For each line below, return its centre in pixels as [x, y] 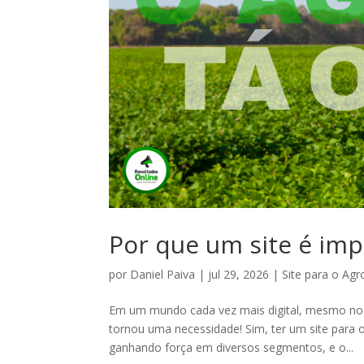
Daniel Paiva [163, 275]
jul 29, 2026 [239, 275]
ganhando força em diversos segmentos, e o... [232, 348]
